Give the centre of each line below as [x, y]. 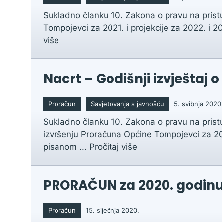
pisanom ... [66, 146]
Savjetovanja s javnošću [127, 103]
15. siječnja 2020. [112, 210]
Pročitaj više [113, 146]
